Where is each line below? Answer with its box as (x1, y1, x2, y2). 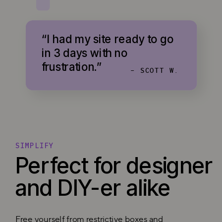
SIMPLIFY (15, 141, 55, 150)
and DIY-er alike (15, 174, 171, 201)
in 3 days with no (42, 46, 128, 60)
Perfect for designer (15, 152, 213, 179)
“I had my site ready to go (42, 32, 174, 46)
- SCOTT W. (130, 65, 179, 76)
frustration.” (42, 59, 102, 74)
